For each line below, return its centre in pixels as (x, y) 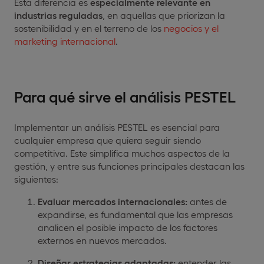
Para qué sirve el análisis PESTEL (125, 95)
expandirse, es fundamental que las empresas (135, 214)
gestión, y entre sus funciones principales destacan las (129, 166)
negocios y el (191, 28)
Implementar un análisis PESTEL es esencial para (117, 127)
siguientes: (36, 179)
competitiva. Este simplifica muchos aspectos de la (122, 153)
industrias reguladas (58, 15)
